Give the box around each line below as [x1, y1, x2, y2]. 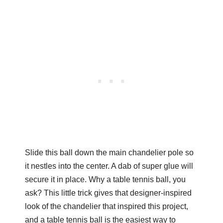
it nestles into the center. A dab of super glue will [24, 161, 193, 170]
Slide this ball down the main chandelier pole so [24, 148, 194, 157]
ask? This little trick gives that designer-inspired [24, 188, 192, 197]
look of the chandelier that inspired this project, [24, 202, 188, 211]
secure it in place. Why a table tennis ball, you [24, 175, 186, 184]
